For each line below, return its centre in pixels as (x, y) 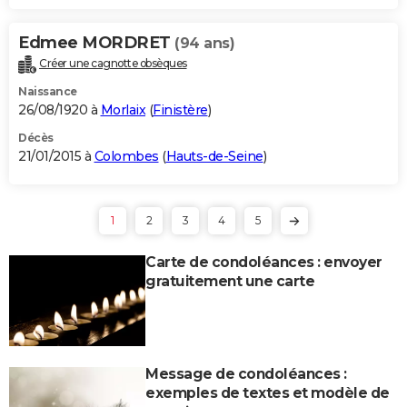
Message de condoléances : (246, 373)
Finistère (180, 109)
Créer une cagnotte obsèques (113, 63)
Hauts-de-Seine (214, 156)
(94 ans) (204, 43)
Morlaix (123, 109)
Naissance (48, 91)
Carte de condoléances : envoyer (264, 262)
